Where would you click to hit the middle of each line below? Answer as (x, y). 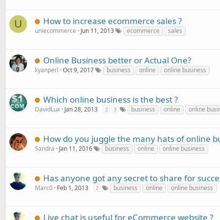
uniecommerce (55, 31)
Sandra (45, 149)
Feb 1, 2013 (73, 188)
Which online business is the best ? (110, 99)
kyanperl (47, 70)
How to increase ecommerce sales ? (112, 21)
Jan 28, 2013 (81, 109)
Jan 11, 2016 (76, 149)
